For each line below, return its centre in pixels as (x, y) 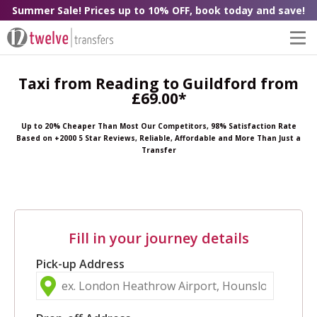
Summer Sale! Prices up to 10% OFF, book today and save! (158, 10)
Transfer (158, 150)
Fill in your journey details (158, 238)
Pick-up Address (80, 264)
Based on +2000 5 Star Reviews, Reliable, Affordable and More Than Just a (158, 138)
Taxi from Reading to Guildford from (158, 84)
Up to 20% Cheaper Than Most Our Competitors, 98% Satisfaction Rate (158, 126)
